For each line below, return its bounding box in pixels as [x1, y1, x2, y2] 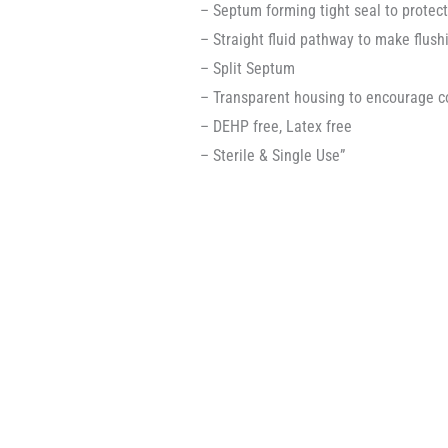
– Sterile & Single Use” [200, 146, 345, 166]
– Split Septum [200, 59, 295, 79]
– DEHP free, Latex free [200, 117, 352, 137]
